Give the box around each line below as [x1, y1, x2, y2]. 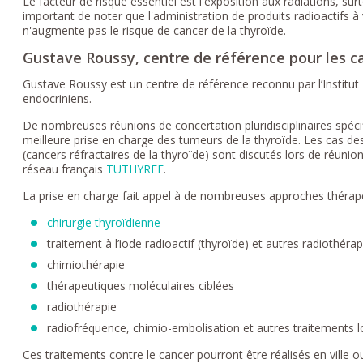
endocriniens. [23, 90, 92, 106]
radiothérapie [47, 298, 117, 314]
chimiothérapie [47, 256, 126, 272]
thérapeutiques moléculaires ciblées [47, 277, 235, 293]
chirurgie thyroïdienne [47, 214, 161, 230]
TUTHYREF [106, 160, 164, 177]
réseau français [23, 160, 107, 177]
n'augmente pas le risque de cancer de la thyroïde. [23, 22, 287, 38]
